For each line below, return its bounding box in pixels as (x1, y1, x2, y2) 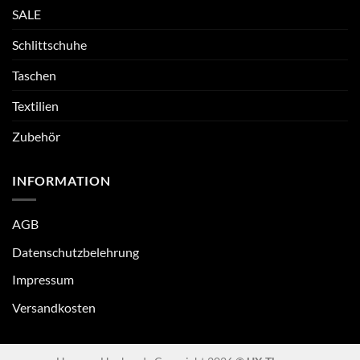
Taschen (12, 67, 56, 83)
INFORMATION (12, 172, 111, 188)
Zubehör (12, 128, 60, 144)
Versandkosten (12, 299, 96, 315)
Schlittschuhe (12, 36, 87, 52)
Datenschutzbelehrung (12, 243, 139, 260)
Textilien (12, 97, 59, 113)
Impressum (12, 272, 74, 288)
